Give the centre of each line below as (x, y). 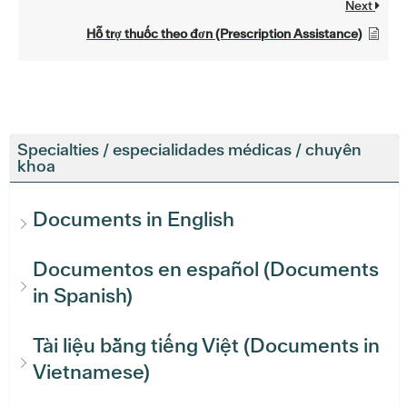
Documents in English (134, 220)
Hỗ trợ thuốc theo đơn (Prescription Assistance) (224, 34)
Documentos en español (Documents (206, 270)
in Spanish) (83, 296)
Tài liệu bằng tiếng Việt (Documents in (206, 346)
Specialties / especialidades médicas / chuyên (189, 150)
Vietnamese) (91, 372)
